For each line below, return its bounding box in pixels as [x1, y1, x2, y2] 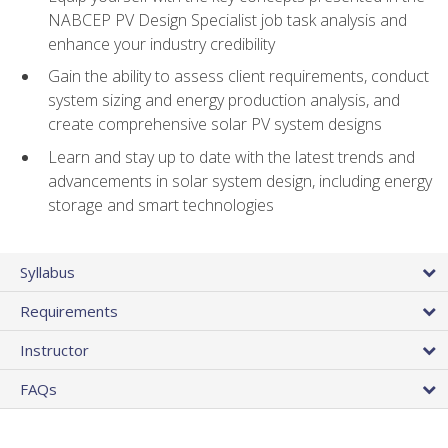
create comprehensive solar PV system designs [48, 113, 382, 136]
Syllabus [20, 261, 75, 282]
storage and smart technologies [48, 193, 274, 216]
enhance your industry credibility [48, 32, 275, 55]
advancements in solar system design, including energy [48, 169, 432, 192]
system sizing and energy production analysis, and [48, 89, 400, 112]
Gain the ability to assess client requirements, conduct [48, 65, 429, 88]
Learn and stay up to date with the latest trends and [48, 145, 415, 168]
